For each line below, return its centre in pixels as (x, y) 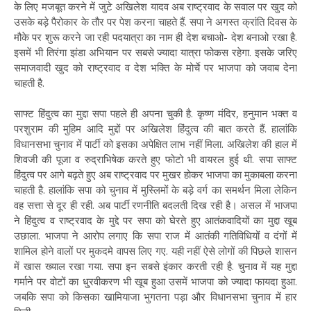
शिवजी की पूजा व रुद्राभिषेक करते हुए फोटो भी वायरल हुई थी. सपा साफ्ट (155, 159)
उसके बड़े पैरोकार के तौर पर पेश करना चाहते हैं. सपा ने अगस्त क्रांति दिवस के (155, 22)
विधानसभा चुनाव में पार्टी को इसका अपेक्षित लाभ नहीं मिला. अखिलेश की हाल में (155, 144)
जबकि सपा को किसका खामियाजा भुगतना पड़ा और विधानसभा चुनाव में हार (155, 296)
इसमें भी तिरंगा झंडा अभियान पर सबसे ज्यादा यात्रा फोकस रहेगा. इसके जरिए (155, 52)
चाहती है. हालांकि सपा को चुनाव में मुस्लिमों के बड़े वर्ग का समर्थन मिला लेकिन (155, 190)
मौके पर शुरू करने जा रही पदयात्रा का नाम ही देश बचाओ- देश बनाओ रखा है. (155, 37)
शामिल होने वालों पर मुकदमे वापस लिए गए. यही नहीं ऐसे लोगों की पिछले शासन (155, 251)
